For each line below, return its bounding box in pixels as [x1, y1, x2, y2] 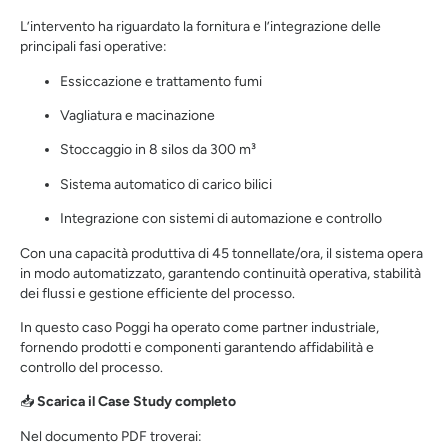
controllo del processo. [20, 358, 163, 376]
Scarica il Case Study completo [37, 393, 236, 411]
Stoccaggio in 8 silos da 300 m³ [60, 141, 256, 159]
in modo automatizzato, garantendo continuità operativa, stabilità [20, 264, 421, 282]
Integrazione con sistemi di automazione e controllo [60, 210, 382, 228]
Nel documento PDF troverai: [20, 427, 202, 445]
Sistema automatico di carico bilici [60, 175, 272, 193]
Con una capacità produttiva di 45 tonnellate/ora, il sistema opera [20, 244, 423, 262]
